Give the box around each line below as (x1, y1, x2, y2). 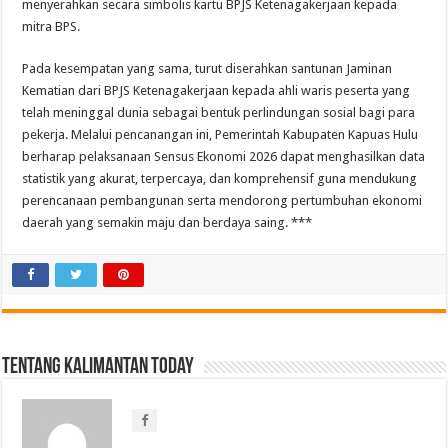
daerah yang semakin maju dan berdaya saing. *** (22, 215, 313, 231)
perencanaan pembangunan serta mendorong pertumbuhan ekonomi (22, 193, 423, 209)
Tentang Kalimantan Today (2, 356, 195, 380)
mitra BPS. (22, 19, 81, 35)
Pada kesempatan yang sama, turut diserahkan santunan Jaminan (22, 61, 393, 77)
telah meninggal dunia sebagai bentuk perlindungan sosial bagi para (22, 105, 416, 121)
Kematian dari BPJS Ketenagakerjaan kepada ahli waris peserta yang (22, 83, 411, 99)
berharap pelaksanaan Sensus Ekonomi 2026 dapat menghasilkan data (22, 149, 426, 165)
